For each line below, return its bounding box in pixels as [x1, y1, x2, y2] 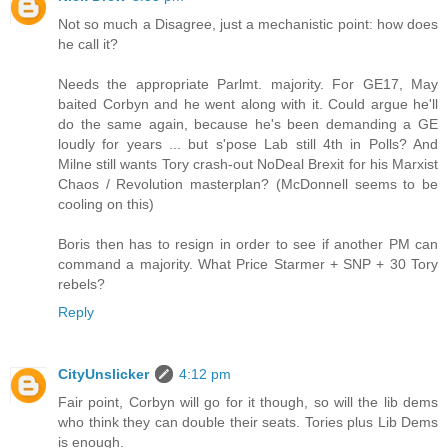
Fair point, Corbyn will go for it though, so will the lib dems [58, 394, 438, 411]
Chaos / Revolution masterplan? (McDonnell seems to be [58, 176, 438, 193]
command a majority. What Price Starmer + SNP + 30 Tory [58, 256, 438, 273]
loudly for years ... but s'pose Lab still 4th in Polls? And [58, 136, 438, 153]
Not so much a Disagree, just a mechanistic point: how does [58, 16, 438, 33]
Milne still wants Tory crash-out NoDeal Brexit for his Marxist [58, 156, 438, 173]
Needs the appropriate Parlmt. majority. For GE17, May [58, 76, 438, 93]
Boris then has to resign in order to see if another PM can [58, 236, 438, 253]
